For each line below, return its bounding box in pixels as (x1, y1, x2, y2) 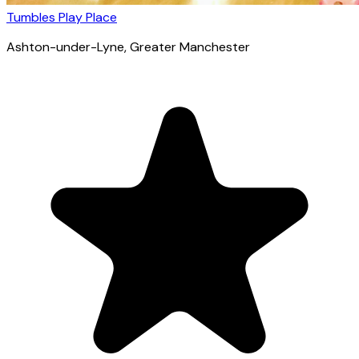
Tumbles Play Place (6, 8, 117, 26)
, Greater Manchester (124, 38, 250, 55)
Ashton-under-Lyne (6, 38, 124, 55)
